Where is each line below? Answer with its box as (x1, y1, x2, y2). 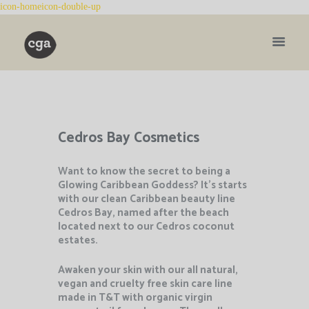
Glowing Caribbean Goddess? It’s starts (58, 177, 247, 195)
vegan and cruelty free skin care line (58, 275, 232, 293)
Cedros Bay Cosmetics (58, 126, 199, 150)
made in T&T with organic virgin (58, 289, 212, 307)
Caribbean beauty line (130, 190, 235, 208)
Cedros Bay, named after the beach (58, 204, 229, 222)
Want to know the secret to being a (58, 163, 230, 181)
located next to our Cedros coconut (58, 218, 235, 236)
